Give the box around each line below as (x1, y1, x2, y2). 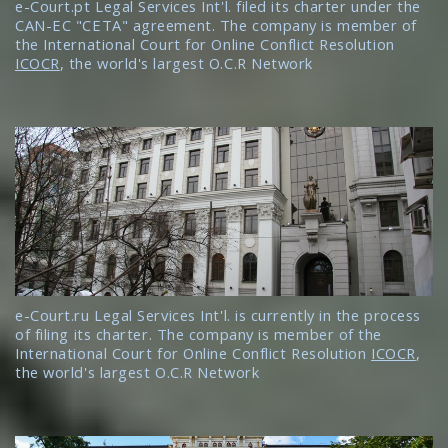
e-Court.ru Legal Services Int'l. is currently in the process (15, 304, 421, 325)
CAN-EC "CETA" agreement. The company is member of (15, 14, 417, 35)
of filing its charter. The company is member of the (15, 323, 383, 344)
